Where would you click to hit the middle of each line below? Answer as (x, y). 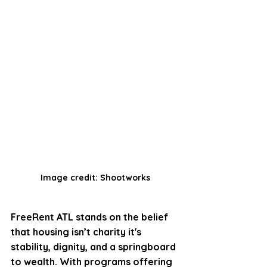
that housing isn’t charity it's (77, 232)
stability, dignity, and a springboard (94, 247)
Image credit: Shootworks (95, 178)
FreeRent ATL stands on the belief (91, 217)
